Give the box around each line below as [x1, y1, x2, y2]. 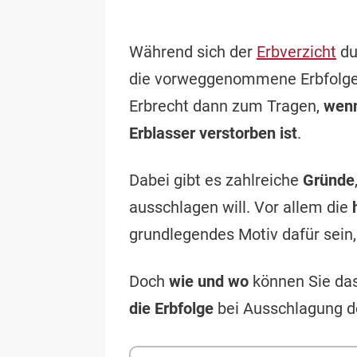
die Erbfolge [129, 299, 214, 319]
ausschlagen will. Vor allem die [129, 198, 352, 218]
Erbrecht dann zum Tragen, [129, 96, 324, 116]
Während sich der [129, 42, 257, 62]
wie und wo [169, 272, 249, 292]
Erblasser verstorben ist [129, 124, 297, 143]
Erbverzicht [257, 42, 336, 62]
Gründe [303, 171, 355, 190]
